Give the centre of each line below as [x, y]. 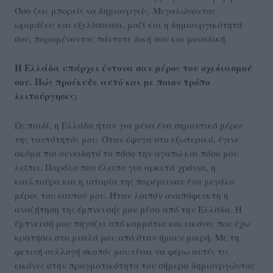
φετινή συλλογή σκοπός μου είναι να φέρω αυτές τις [122, 251]
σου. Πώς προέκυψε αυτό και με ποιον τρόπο [112, 82]
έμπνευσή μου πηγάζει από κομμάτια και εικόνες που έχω [132, 223]
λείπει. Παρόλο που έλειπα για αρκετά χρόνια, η [115, 167]
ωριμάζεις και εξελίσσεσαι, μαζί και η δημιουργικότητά [129, 25]
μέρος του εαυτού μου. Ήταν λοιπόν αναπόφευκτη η [122, 195]
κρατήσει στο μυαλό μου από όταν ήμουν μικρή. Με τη [127, 237]
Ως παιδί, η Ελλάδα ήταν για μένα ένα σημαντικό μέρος [129, 125]
